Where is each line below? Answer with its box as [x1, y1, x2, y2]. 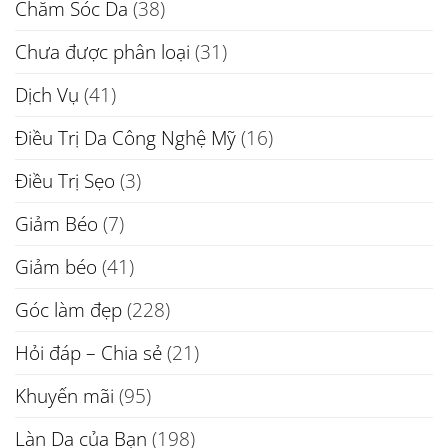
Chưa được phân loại [15, 37, 190, 65]
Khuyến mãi [15, 381, 114, 409]
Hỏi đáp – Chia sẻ [15, 338, 162, 366]
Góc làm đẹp [15, 295, 122, 323]
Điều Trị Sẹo [15, 166, 115, 194]
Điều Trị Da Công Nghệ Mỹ [15, 123, 236, 151]
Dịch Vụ [15, 80, 79, 108]
